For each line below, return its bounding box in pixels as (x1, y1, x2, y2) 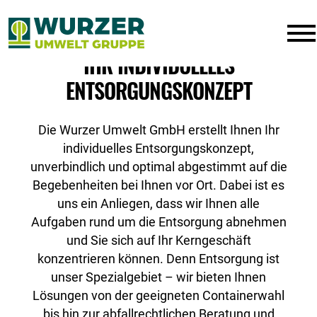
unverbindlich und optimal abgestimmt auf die (30, 160, 287, 174)
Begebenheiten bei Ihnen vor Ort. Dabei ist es (33, 178, 284, 192)
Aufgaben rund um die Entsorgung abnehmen (30, 215, 287, 229)
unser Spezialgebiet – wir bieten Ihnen (51, 270, 266, 284)
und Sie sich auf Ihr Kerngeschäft (66, 234, 251, 248)
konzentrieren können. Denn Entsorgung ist (38, 252, 279, 266)
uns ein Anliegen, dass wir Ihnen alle (57, 197, 260, 211)
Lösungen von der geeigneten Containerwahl (33, 289, 284, 303)
